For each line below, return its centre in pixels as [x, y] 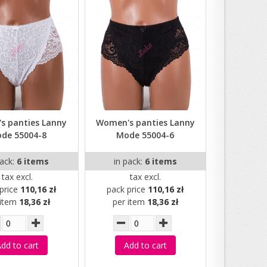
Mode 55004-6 [145, 135]
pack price [128, 190]
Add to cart [145, 246]
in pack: [129, 162]
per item [130, 202]
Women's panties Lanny [145, 123]
